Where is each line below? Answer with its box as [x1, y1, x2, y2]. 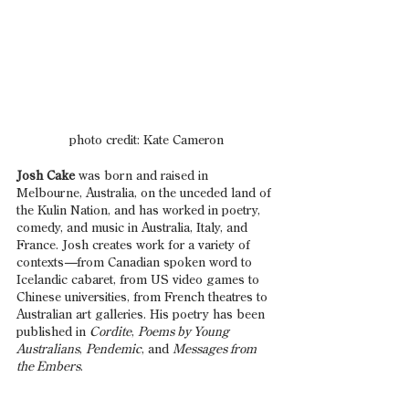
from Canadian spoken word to [77, 256, 256, 269]
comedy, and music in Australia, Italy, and [16, 221, 251, 235]
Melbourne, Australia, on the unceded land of [16, 186, 275, 200]
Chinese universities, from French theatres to [16, 290, 271, 304]
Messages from [173, 342, 259, 356]
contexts [16, 256, 64, 269]
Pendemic [86, 342, 142, 356]
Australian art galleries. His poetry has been [16, 308, 268, 321]
